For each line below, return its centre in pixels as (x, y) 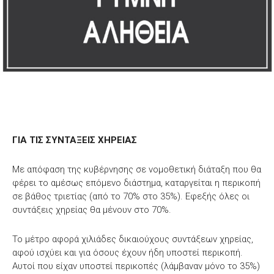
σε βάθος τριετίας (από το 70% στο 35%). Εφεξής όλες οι (131, 197)
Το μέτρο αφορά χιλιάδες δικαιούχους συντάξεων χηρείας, (133, 239)
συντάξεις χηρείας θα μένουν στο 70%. (92, 210)
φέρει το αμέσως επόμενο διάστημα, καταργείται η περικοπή (136, 183)
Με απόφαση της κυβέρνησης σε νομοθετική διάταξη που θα (137, 170)
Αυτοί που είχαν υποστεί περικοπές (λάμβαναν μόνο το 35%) (136, 266)
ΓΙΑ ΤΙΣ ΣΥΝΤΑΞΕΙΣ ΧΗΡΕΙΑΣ (75, 140)
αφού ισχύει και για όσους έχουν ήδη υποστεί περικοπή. (128, 253)
